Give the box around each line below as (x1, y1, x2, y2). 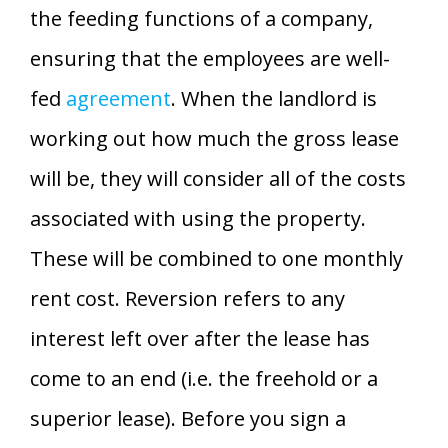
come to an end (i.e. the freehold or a (30, 364, 378, 392)
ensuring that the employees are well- (30, 44, 390, 72)
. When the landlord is (171, 84, 377, 112)
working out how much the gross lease (30, 124, 399, 152)
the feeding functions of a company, (30, 4, 373, 32)
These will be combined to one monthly (30, 244, 403, 272)
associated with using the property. (30, 204, 366, 232)
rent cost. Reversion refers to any (30, 284, 345, 312)
